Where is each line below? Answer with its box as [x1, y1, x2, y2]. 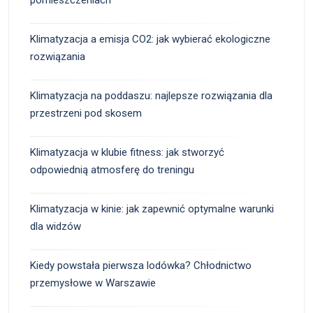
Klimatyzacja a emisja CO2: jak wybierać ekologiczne [30, 32, 270, 45]
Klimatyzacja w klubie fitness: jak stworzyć [30, 145, 224, 159]
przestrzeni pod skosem [30, 106, 142, 119]
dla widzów [30, 219, 81, 233]
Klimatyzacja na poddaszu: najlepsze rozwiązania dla [30, 89, 272, 102]
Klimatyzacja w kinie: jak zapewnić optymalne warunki [30, 202, 274, 215]
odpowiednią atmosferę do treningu [30, 163, 194, 176]
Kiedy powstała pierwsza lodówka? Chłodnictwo [30, 259, 252, 272]
